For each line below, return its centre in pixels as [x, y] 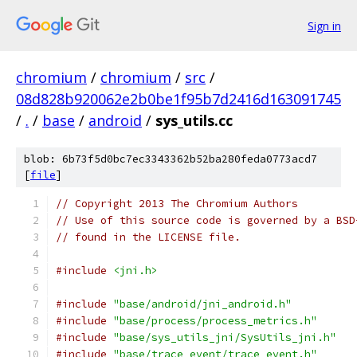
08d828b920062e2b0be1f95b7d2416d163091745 [178, 99]
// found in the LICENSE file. [148, 237]
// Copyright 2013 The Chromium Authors [177, 204]
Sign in [324, 25]
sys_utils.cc [194, 120]
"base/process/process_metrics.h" [215, 321]
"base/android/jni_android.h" [202, 304]
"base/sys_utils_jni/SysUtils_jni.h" [225, 337]
